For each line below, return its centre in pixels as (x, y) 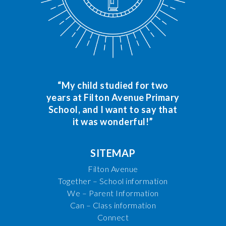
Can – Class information (113, 205)
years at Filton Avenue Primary (113, 98)
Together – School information (113, 181)
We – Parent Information (113, 193)
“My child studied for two (113, 86)
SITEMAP (113, 153)
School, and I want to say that (113, 110)
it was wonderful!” (113, 122)
